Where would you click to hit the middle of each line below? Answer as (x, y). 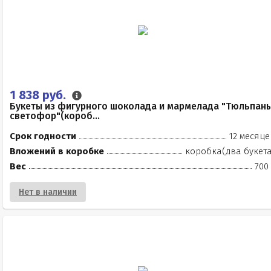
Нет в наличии (48, 192)
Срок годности (43, 136)
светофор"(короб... (55, 116)
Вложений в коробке (57, 151)
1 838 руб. (39, 95)
